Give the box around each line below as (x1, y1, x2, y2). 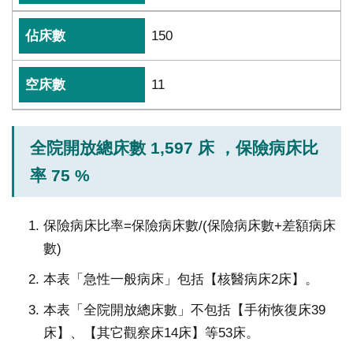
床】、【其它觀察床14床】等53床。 (43, 325, 259, 341)
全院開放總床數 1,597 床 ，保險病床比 (30, 139, 318, 157)
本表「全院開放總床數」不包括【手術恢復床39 (43, 302, 325, 318)
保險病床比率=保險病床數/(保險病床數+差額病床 (43, 217, 336, 234)
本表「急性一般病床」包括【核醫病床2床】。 (43, 271, 318, 288)
